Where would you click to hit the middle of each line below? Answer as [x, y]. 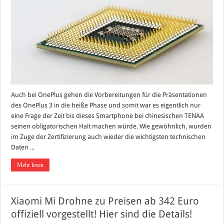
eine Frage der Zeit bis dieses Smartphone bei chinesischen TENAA [108, 116]
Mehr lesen [30, 165]
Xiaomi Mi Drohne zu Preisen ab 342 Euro [105, 201]
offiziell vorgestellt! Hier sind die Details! [102, 214]
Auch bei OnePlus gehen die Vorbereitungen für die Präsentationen [109, 95]
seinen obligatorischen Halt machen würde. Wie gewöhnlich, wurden [111, 126]
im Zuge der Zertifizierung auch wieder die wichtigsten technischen [108, 137]
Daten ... [23, 147]
